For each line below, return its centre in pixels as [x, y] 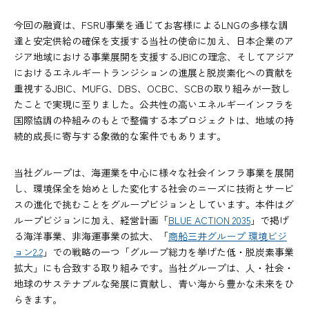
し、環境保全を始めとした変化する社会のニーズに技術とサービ [154, 189]
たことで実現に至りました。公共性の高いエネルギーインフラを [154, 104]
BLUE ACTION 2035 [209, 220]
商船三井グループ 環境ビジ [228, 236]
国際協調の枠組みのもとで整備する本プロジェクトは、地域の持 [154, 120]
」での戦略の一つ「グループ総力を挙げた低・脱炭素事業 [168, 252]
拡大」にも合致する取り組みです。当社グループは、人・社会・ [154, 268]
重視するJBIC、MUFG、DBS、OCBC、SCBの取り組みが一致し [152, 89]
